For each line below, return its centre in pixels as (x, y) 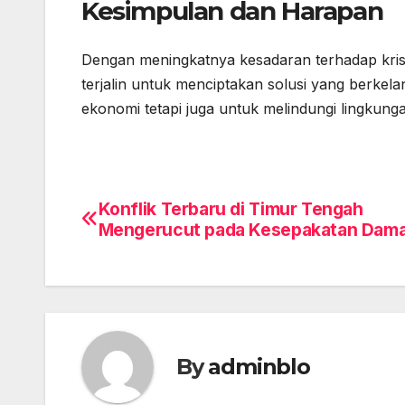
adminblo (259, 367)
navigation (154, 253)
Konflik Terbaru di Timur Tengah (231, 208)
